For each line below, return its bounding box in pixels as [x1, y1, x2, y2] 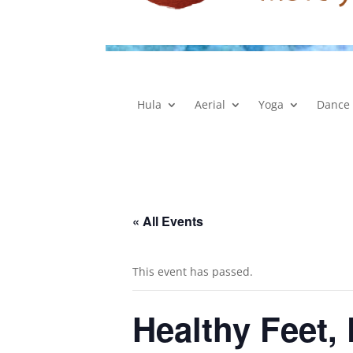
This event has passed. [132, 264, 253, 280]
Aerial [195, 97, 225, 113]
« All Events [132, 212, 203, 231]
